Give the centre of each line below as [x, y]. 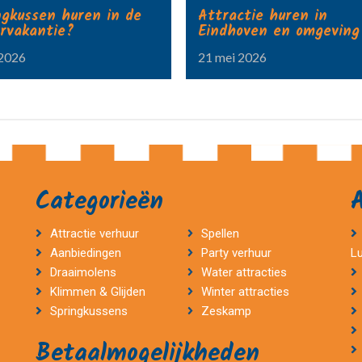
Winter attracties [245, 292]
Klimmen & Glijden [97, 292]
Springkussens [88, 311]
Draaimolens [83, 272]
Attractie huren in [263, 17]
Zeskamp [228, 311]
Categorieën [99, 202]
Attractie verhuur [94, 234]
